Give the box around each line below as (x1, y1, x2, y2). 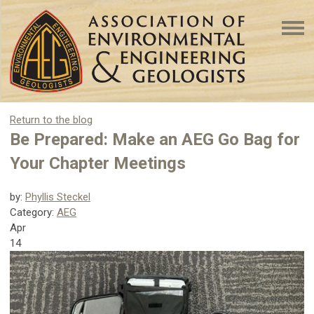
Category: (10, 205, 57, 219)
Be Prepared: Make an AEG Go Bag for (10, 129, 300, 149)
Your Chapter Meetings (10, 153, 186, 173)
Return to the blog (10, 113, 93, 126)
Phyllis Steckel (25, 190, 90, 203)
